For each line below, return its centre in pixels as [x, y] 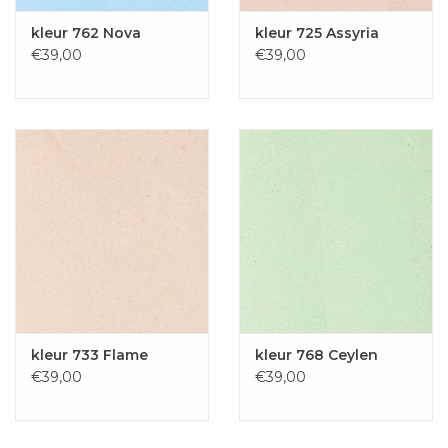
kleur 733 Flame [89, 354]
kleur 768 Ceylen [316, 354]
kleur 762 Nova [86, 33]
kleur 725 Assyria [317, 33]
